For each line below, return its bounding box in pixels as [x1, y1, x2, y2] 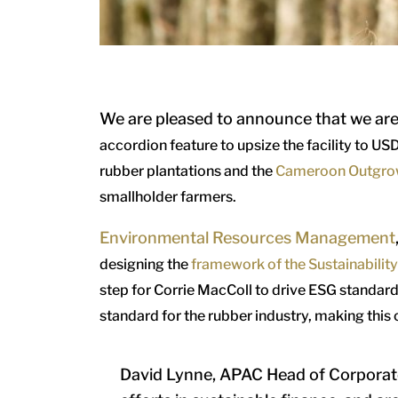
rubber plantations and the [99, 163, 275, 180]
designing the [99, 256, 191, 274]
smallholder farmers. [99, 188, 236, 206]
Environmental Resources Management [99, 228, 395, 248]
